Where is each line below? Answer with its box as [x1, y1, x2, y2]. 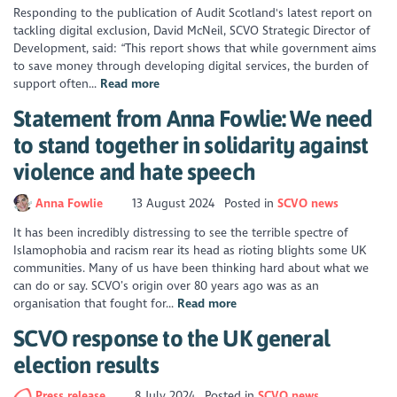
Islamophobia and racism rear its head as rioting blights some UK [13, 243, 367, 259]
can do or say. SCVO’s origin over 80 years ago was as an [13, 278, 320, 294]
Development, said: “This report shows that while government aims [13, 41, 378, 57]
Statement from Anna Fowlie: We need [13, 105, 373, 132]
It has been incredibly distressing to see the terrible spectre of [13, 225, 349, 241]
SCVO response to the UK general [13, 324, 330, 351]
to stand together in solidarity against [13, 132, 369, 159]
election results [13, 351, 159, 378]
